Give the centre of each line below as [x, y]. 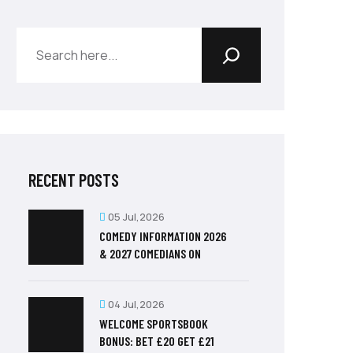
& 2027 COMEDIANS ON [150, 253]
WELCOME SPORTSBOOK [154, 323]
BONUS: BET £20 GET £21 [157, 341]
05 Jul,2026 [136, 217]
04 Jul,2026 [136, 304]
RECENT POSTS [74, 180]
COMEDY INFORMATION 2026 [163, 236]
